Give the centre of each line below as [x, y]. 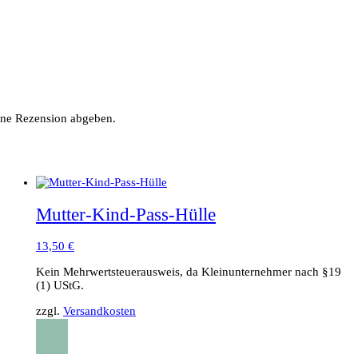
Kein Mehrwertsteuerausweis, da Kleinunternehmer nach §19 [188, 272]
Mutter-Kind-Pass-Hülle [125, 214]
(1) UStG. [60, 286]
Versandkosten [99, 311]
